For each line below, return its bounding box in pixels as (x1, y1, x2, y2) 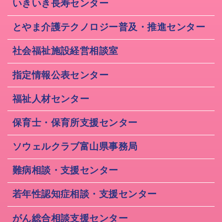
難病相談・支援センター (12, 165, 118, 176)
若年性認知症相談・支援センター (12, 188, 157, 200)
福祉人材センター (12, 93, 90, 105)
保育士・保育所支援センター (12, 116, 138, 128)
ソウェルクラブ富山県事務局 (12, 141, 138, 153)
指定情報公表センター (12, 69, 109, 81)
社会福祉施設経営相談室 (12, 45, 118, 57)
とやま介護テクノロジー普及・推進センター (12, 21, 206, 33)
